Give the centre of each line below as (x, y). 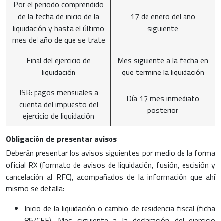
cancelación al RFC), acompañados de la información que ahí (110, 176)
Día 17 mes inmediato (163, 98)
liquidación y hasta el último (58, 28)
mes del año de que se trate (58, 40)
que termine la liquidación (163, 72)
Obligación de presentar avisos (61, 138)
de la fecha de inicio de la (58, 16)
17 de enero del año (163, 16)
